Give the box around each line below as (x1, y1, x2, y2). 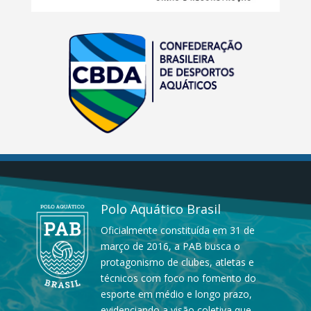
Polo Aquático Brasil (101, 201, 221, 218)
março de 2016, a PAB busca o (101, 239, 240, 253)
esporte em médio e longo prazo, (101, 287, 252, 301)
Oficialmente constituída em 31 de (101, 224, 255, 237)
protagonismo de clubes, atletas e (101, 255, 254, 269)
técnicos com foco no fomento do (101, 271, 256, 285)
